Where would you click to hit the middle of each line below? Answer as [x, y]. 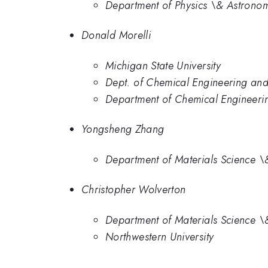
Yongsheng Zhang [123, 130]
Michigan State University [163, 66]
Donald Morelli [116, 36]
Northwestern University [160, 237]
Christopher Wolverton [134, 190]
